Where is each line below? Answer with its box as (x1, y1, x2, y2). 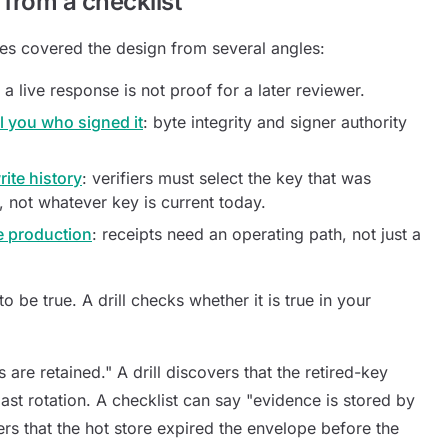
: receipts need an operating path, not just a (92, 224, 421, 244)
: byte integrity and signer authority (143, 112, 407, 132)
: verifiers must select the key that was (82, 168, 371, 188)
